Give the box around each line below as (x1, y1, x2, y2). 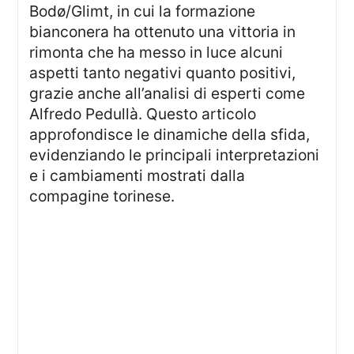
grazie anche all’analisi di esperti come (29, 84, 306, 104)
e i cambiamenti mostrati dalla (29, 166, 246, 186)
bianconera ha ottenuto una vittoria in (29, 22, 296, 42)
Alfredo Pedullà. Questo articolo (29, 104, 257, 124)
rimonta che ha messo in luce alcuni (29, 43, 284, 62)
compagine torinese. (29, 186, 175, 206)
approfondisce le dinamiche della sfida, (29, 125, 311, 145)
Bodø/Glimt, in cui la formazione (29, 2, 256, 21)
